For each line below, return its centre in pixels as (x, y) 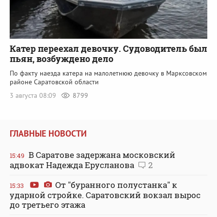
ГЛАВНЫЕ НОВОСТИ (48, 133)
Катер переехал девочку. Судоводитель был (108, 49)
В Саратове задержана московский (101, 155)
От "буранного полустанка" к (115, 185)
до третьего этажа (47, 204)
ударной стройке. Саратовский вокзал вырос (105, 195)
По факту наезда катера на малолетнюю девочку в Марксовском (108, 73)
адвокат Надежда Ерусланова (73, 165)
